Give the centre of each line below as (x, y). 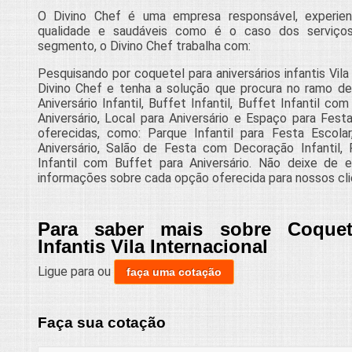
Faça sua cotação (101, 322)
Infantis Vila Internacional (152, 247)
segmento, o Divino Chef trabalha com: (144, 46)
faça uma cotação (174, 272)
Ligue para (67, 272)
